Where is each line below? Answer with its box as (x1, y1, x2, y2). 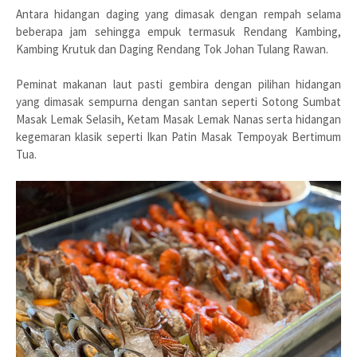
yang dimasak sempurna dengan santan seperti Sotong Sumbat (16, 94, 341, 110)
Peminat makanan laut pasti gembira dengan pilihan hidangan (16, 76, 341, 92)
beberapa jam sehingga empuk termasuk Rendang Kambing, (16, 24, 341, 40)
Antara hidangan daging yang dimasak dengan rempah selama (16, 6, 341, 22)
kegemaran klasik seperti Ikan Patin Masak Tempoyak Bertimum (16, 129, 341, 145)
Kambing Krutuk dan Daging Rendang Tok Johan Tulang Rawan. (16, 41, 328, 57)
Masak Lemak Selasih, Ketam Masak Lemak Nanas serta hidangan (16, 112, 341, 127)
